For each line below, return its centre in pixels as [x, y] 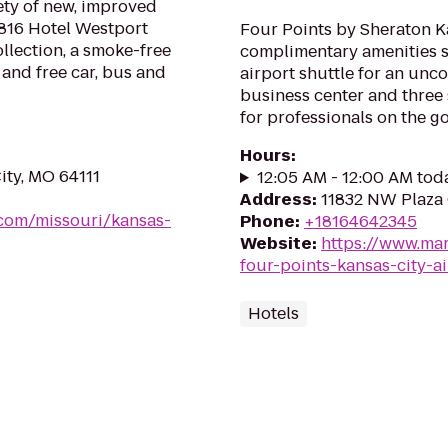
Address [276, 199]
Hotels [273, 313]
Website [276, 243]
